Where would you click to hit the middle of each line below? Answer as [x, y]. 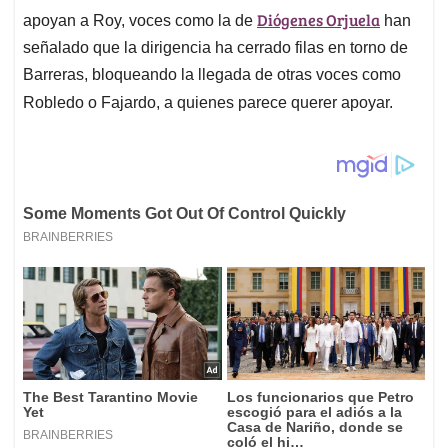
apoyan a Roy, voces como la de [140, 21]
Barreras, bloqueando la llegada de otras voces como [212, 75]
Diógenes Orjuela [318, 20]
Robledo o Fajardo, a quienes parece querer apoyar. [208, 103]
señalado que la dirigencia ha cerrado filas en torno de [215, 48]
